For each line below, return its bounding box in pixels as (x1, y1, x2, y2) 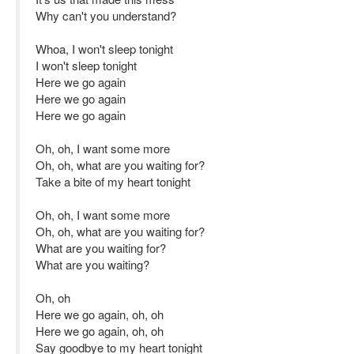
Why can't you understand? (36, 7, 176, 24)
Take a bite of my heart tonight (36, 173, 190, 190)
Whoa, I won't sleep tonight (36, 40, 173, 57)
